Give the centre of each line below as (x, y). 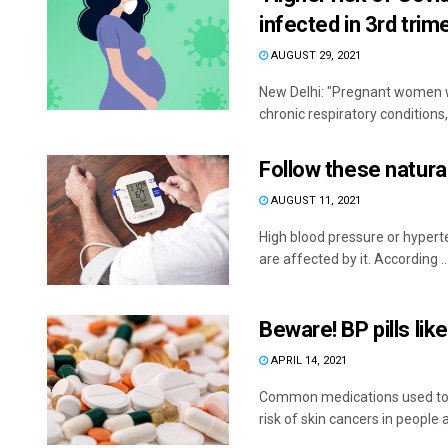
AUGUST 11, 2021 (314, 200)
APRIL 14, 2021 (307, 360)
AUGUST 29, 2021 (314, 55)
